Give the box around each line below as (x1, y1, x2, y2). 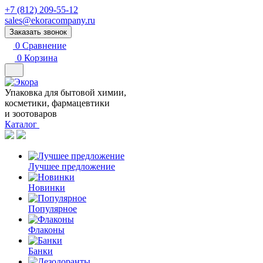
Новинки (28, 183, 65, 193)
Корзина (24, 53, 58, 63)
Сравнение (22, 41, 66, 50)
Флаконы (28, 225, 65, 235)
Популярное (28, 204, 77, 214)
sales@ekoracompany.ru (5, 15, 95, 25)
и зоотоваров (5, 109, 57, 119)
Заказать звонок (9, 28, 67, 36)
